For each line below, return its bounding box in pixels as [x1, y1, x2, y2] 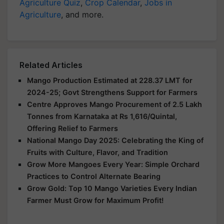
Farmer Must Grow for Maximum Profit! [27, 196, 163, 204]
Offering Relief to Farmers [27, 124, 118, 132]
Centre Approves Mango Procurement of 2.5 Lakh [27, 100, 202, 108]
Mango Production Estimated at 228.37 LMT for [27, 76, 192, 84]
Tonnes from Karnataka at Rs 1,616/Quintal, [27, 112, 177, 120]
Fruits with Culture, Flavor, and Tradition [27, 148, 168, 156]
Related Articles [19, 60, 82, 70]
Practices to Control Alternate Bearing [27, 172, 160, 180]
